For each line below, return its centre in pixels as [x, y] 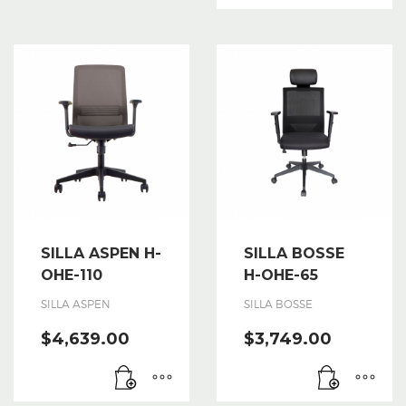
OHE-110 [72, 275]
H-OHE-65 [281, 275]
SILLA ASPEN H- [101, 253]
